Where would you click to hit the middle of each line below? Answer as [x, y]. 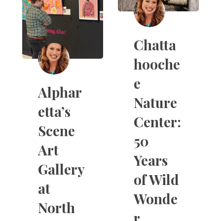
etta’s [54, 111]
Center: [157, 122]
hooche [157, 64]
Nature [155, 103]
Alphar [60, 92]
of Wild [156, 180]
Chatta [155, 45]
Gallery [61, 169]
